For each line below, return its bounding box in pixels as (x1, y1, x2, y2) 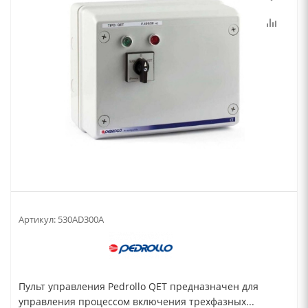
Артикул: (19, 213, 56, 225)
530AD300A (58, 213, 104, 225)
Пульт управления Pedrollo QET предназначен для (19, 280, 258, 293)
